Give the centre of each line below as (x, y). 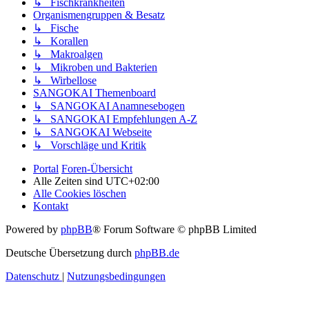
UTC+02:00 (132, 181)
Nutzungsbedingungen (116, 277)
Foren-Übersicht (97, 169)
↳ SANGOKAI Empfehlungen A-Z (115, 119)
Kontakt (51, 206)
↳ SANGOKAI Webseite (92, 132)
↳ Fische (56, 28)
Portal (46, 169)
